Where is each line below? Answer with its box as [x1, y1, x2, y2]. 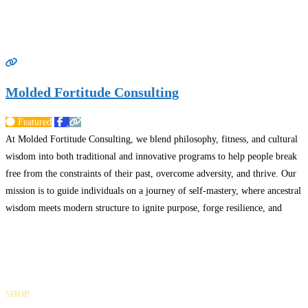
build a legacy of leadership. [5, 220, 118, 231]
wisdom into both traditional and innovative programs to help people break [5, 151, 297, 162]
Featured [18, 117, 52, 128]
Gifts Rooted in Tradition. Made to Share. [15, 225, 175, 236]
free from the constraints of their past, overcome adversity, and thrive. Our [5, 168, 296, 179]
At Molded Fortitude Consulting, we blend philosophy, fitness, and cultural [5, 134, 298, 145]
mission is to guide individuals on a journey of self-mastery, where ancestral [5, 186, 301, 197]
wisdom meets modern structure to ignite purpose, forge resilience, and [5, 203, 282, 214]
